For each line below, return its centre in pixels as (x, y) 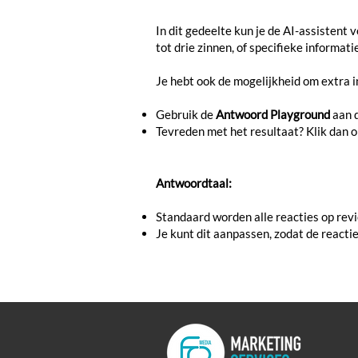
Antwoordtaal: (195, 183)
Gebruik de (186, 114)
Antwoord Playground (273, 114)
